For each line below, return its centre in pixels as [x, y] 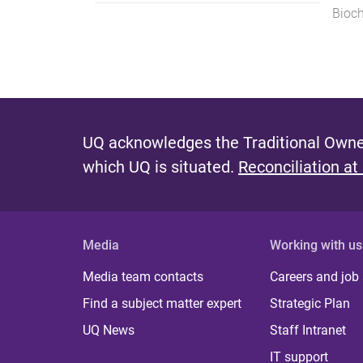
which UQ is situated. [160, 167]
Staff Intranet [308, 330]
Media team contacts [143, 276]
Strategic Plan [310, 303]
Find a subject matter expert [162, 303]
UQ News [109, 330]
